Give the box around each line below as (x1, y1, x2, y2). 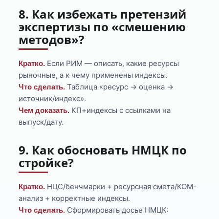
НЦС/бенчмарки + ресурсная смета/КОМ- (45, 182, 197, 192)
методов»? (19, 31, 85, 48)
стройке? (19, 154, 74, 171)
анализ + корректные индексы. (19, 194, 131, 203)
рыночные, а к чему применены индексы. (19, 70, 168, 80)
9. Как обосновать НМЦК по (19, 142, 187, 158)
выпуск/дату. (19, 117, 64, 127)
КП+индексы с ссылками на (69, 106, 171, 115)
